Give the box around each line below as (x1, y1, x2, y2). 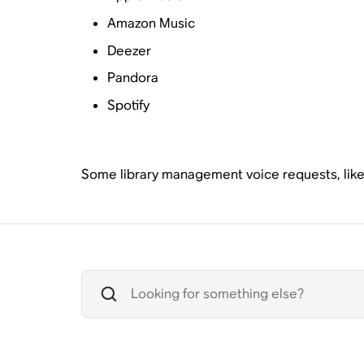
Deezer (106, 41, 151, 59)
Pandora (106, 69, 158, 87)
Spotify (106, 96, 149, 114)
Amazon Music (106, 14, 195, 32)
